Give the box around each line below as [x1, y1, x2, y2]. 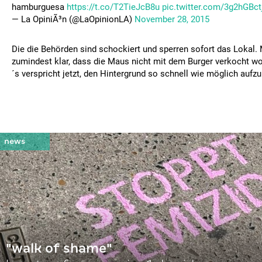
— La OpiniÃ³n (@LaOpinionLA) [12, 14, 135, 25]
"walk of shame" [6, 241, 112, 256]
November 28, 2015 [135, 14, 209, 25]
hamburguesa [12, 2, 67, 12]
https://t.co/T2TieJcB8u [67, 2, 160, 12]
